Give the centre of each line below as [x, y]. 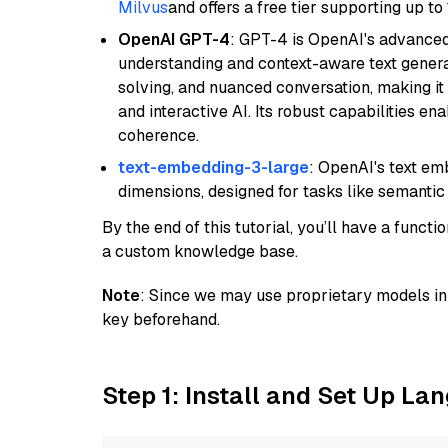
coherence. [158, 135]
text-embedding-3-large [213, 167]
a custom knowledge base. [200, 251]
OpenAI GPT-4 [174, 39]
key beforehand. [161, 319]
